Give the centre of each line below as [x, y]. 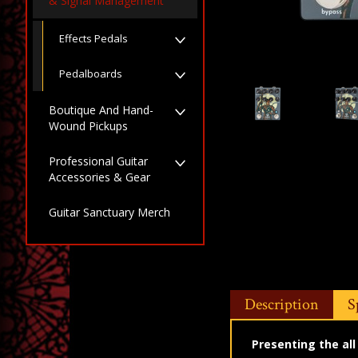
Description [282, 304]
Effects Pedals [93, 38]
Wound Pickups [88, 126]
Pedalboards [91, 73]
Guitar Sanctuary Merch [109, 212]
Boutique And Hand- [101, 110]
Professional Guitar [98, 161]
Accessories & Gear [99, 177]
